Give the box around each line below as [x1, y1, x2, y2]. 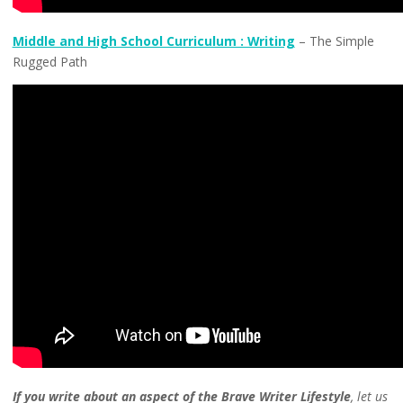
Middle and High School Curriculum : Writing [12, 32, 295, 50]
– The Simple [294, 32, 374, 50]
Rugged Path [12, 53, 87, 71]
